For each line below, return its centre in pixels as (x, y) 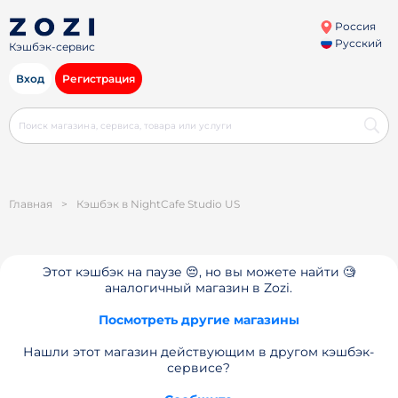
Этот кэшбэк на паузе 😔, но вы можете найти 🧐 (199, 272)
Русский (357, 43)
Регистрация (99, 79)
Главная (31, 204)
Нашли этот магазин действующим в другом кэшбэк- (199, 352)
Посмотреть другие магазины (199, 320)
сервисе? (199, 368)
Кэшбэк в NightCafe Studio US (158, 204)
